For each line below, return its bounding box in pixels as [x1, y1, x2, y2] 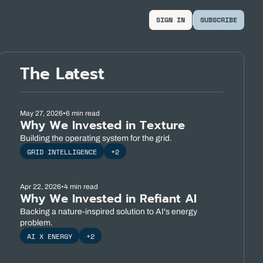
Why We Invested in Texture [19, 116, 185, 134]
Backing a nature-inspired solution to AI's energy [19, 207, 197, 216]
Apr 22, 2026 [19, 183, 61, 191]
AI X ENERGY [26, 231, 72, 241]
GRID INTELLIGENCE [26, 147, 97, 157]
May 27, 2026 [19, 109, 63, 117]
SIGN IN [156, 15, 186, 25]
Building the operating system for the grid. [19, 134, 172, 143]
